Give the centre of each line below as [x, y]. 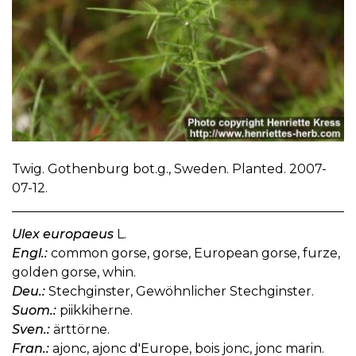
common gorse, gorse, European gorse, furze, [194, 253]
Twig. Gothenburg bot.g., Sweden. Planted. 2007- [169, 169]
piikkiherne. [95, 311]
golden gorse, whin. [74, 273]
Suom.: [34, 311]
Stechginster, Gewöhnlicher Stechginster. [180, 292]
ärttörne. [80, 330]
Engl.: [30, 253]
